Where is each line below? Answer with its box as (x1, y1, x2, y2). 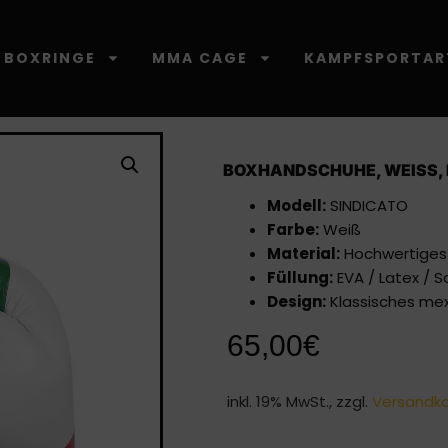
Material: (266, 242, 340, 264)
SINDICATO (325, 194, 408, 216)
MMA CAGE (151, 47, 248, 68)
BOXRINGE (3, 47, 96, 68)
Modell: (266, 194, 326, 216)
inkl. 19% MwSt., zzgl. (226, 390, 372, 412)
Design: (266, 290, 326, 312)
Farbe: (266, 218, 319, 240)
